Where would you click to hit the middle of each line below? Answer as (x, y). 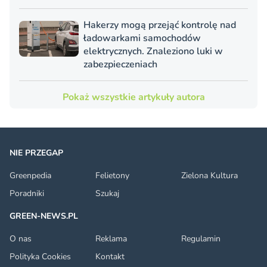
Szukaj (107, 194)
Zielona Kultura (209, 176)
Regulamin (201, 239)
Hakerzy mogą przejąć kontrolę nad (160, 25)
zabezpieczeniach (120, 65)
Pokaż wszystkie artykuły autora (133, 97)
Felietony (112, 176)
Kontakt (110, 257)
